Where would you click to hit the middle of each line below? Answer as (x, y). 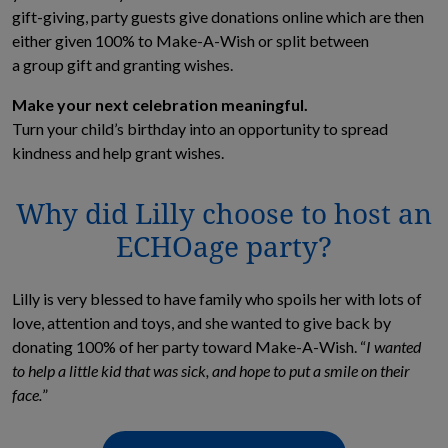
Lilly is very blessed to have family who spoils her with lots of (217, 299)
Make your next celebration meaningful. (161, 105)
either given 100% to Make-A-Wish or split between (190, 41)
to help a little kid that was (96, 371)
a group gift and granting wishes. (127, 65)
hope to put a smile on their (323, 371)
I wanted (393, 347)
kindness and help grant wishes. (118, 153)
